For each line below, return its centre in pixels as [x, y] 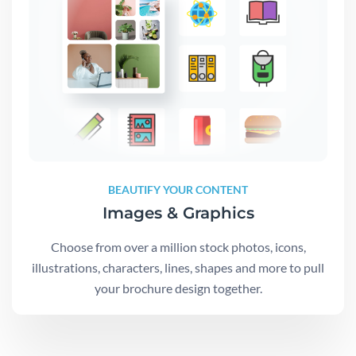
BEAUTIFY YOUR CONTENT [178, 189]
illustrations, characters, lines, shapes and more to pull [178, 267]
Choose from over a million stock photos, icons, [178, 246]
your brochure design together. [178, 288]
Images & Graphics [178, 213]
